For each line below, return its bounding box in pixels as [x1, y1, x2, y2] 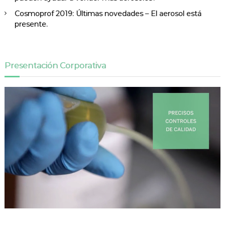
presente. [14, 20, 48, 29]
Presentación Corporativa [4, 61, 106, 71]
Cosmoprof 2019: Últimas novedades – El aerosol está [14, 9, 201, 19]
